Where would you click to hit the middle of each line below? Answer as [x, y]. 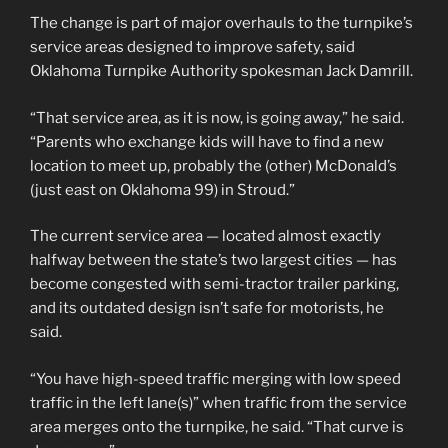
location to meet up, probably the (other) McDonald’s [213, 165]
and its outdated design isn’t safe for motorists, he [207, 308]
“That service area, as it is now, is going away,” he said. [217, 117]
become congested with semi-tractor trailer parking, [214, 284]
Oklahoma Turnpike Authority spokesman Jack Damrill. [221, 71]
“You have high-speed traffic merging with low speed [215, 378]
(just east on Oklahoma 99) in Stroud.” [162, 189]
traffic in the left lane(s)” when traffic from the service [218, 402]
